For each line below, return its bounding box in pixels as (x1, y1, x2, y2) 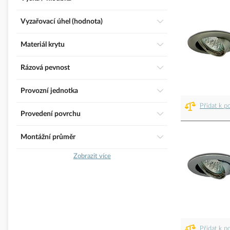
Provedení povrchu (25, 110, 81, 118)
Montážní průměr (27, 133, 75, 141)
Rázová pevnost (25, 64, 70, 72)
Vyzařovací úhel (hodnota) (26, 18, 103, 26)
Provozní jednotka (25, 87, 78, 95)
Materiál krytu (27, 41, 65, 49)
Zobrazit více (73, 152, 111, 160)
